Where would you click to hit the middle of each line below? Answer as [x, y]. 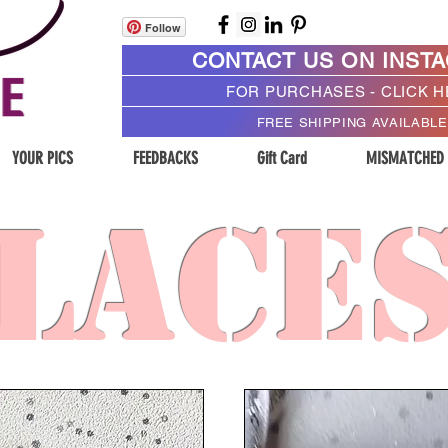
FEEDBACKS [165, 158]
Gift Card [282, 158]
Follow [163, 27]
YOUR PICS [42, 158]
